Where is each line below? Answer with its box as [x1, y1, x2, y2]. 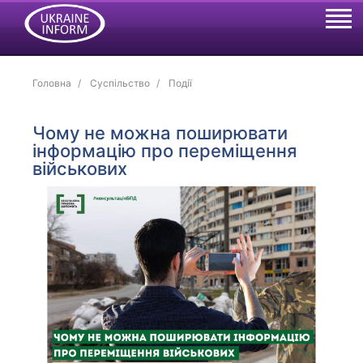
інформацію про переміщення [32, 140, 297, 161]
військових [32, 158, 128, 179]
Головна [32, 77, 72, 89]
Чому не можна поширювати [32, 122, 288, 143]
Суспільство [90, 77, 151, 89]
